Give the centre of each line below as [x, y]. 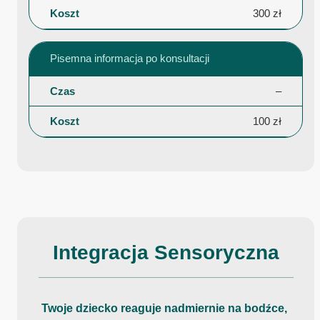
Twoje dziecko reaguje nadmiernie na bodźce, [164, 308]
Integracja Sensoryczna [166, 252]
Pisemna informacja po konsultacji [129, 59]
